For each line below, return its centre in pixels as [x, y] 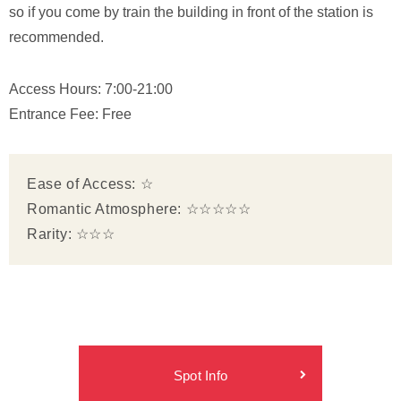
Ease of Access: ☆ [90, 183]
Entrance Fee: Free [70, 114]
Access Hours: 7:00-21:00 [91, 89]
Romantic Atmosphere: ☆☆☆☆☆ [139, 209]
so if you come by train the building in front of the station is [191, 12]
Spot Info [200, 375]
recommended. [56, 37]
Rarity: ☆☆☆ [71, 234]
